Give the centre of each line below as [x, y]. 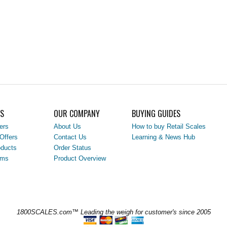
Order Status [72, 148]
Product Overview [80, 158]
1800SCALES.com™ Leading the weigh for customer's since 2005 [113, 212]
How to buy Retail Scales [169, 126]
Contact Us [70, 137]
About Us [67, 126]
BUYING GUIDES [156, 113]
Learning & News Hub [163, 137]
